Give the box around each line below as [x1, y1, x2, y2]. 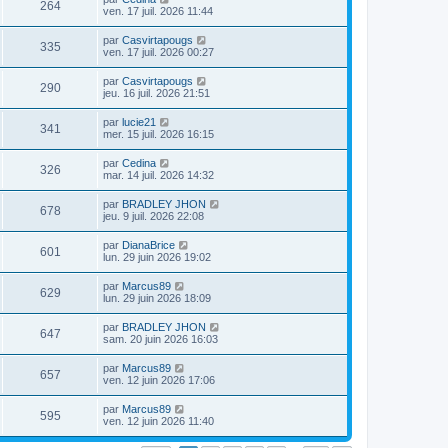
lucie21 [122, 116, 156, 128]
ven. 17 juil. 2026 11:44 [103, 5, 213, 17]
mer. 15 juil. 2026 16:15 [103, 128, 214, 140]
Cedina [122, 157, 156, 169]
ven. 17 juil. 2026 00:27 [103, 46, 214, 58]
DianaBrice [122, 239, 175, 251]
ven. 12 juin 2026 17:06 [103, 374, 215, 386]
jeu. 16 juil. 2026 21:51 [103, 87, 210, 99]
